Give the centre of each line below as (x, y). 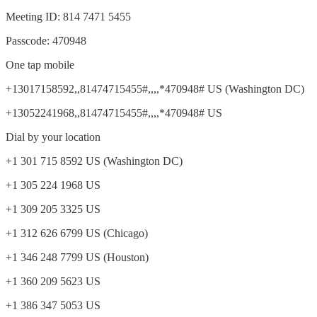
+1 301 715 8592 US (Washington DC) (94, 161)
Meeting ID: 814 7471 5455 (68, 16)
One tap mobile (40, 64)
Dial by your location (53, 137)
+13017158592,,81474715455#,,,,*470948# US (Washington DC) (155, 88)
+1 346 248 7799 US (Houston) (77, 257)
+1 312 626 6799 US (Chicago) (77, 233)
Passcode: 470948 (46, 40)
